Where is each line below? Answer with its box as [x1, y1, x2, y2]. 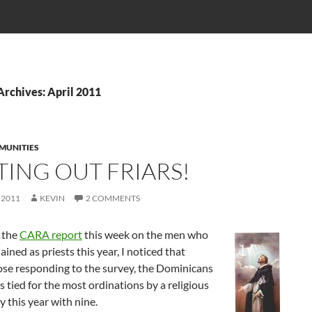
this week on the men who [82, 228, 208, 241]
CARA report [19, 228, 82, 241]
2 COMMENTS [86, 193, 140, 203]
